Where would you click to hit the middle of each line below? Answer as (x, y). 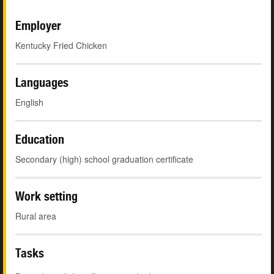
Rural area (36, 216)
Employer (38, 26)
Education (40, 139)
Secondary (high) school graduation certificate (104, 159)
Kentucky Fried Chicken (61, 46)
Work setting (46, 196)
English (29, 102)
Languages (42, 83)
